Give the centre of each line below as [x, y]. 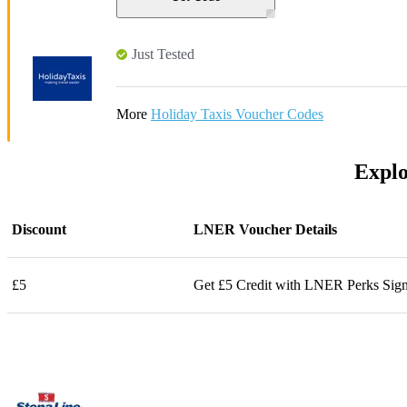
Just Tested [163, 54]
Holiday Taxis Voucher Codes [237, 114]
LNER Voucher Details [265, 229]
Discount [39, 229]
